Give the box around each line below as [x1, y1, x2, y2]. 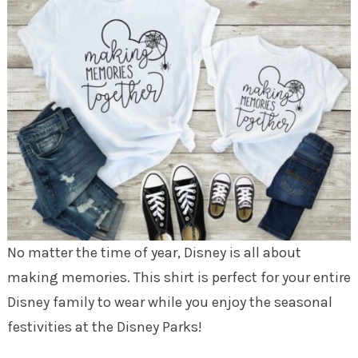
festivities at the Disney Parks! [6, 317, 202, 336]
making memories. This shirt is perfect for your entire [6, 268, 351, 286]
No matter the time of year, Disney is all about [6, 243, 301, 261]
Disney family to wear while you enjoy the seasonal [6, 292, 332, 311]
